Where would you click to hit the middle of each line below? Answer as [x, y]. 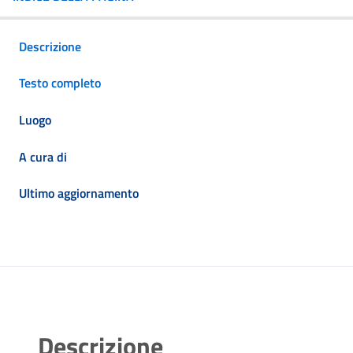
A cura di [43, 156]
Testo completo [60, 83]
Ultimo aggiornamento [79, 193]
